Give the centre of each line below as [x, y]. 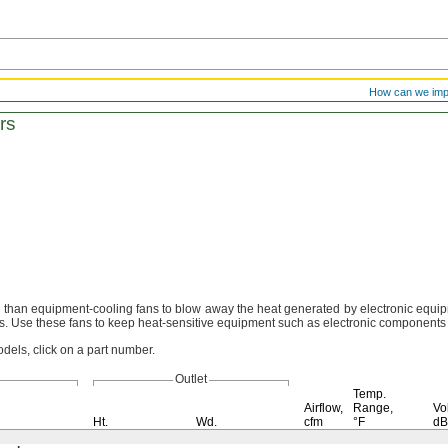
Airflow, [323, 408]
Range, [373, 408]
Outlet [191, 379]
